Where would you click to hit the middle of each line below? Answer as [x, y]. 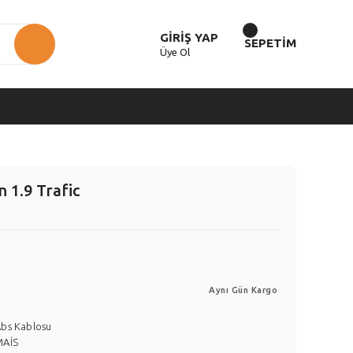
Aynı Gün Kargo [243, 290]
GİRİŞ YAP [189, 37]
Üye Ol [175, 52]
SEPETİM [270, 43]
